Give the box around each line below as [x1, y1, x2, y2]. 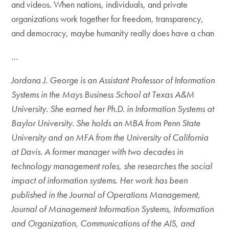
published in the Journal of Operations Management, [11, 189, 201, 200]
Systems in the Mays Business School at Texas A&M [11, 88, 195, 100]
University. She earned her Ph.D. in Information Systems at [11, 103, 215, 114]
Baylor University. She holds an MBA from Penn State [11, 117, 201, 129]
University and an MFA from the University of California [11, 131, 209, 143]
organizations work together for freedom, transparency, [11, 13, 204, 25]
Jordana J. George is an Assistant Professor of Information [11, 74, 215, 86]
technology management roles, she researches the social [11, 160, 213, 172]
